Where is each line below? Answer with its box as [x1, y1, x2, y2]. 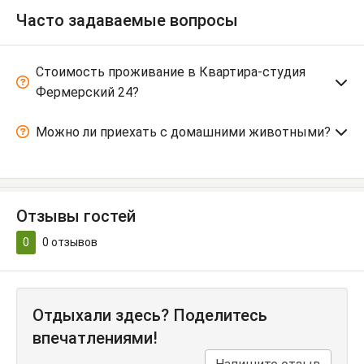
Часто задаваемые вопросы [16, 10, 238, 30]
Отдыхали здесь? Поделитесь [32, 305, 267, 325]
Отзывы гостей [16, 206, 136, 226]
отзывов [49, 235, 97, 249]
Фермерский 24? [36, 84, 139, 100]
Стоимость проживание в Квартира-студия [36, 63, 305, 80]
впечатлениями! [32, 327, 158, 348]
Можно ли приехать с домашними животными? [36, 123, 331, 140]
